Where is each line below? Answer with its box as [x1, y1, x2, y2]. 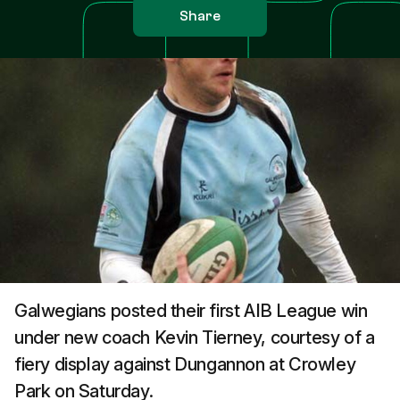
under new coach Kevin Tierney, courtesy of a [14, 327, 375, 348]
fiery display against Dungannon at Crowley [14, 354, 356, 375]
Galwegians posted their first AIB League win [14, 300, 368, 321]
